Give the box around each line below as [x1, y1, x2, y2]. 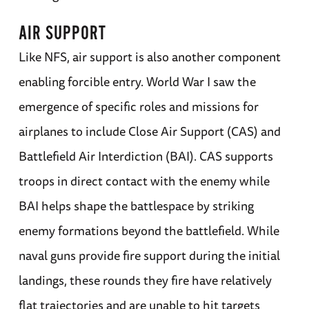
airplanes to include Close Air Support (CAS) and [18, 121, 281, 141]
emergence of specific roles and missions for [18, 96, 259, 116]
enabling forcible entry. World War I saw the [18, 71, 256, 91]
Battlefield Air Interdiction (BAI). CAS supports [18, 146, 273, 166]
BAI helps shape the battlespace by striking [18, 195, 254, 215]
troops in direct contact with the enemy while [18, 170, 270, 190]
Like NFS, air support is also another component [18, 46, 281, 66]
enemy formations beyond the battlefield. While [18, 220, 279, 240]
